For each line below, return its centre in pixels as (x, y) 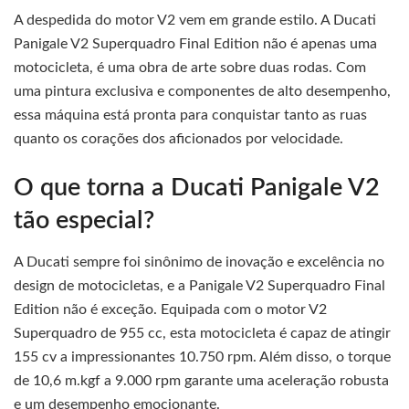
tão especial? (84, 220)
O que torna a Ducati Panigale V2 (197, 187)
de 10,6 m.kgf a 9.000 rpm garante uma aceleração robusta (201, 380)
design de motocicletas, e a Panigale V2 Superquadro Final (199, 285)
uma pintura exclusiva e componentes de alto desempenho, (202, 92)
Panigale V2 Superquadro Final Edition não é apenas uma (195, 44)
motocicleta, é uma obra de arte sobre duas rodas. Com (190, 68)
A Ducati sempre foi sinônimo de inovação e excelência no (199, 262)
